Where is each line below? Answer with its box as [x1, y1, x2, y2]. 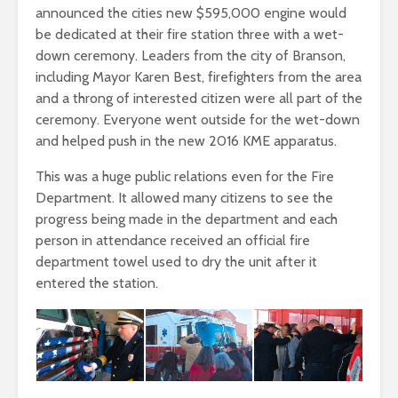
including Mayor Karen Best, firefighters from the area [36, 68, 362, 85]
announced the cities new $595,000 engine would [36, 4, 346, 21]
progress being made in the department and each [36, 211, 338, 227]
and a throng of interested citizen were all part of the [36, 90, 362, 107]
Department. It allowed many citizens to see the [36, 189, 333, 206]
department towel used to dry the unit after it [36, 253, 317, 270]
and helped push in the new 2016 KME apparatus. [36, 132, 337, 149]
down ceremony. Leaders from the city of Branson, [36, 47, 346, 64]
